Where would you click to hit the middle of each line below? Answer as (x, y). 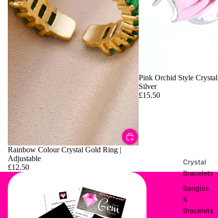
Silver (147, 86)
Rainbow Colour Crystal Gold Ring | (64, 150)
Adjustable (24, 159)
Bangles (196, 188)
